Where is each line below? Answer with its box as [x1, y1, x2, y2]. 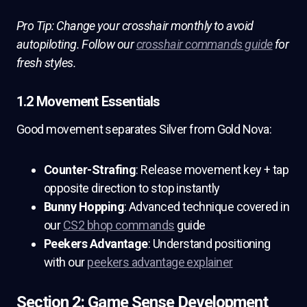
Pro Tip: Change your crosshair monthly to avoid [16, 19, 254, 33]
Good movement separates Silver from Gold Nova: [16, 122, 272, 136]
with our [44, 255, 88, 269]
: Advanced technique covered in [123, 199, 290, 214]
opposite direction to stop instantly [44, 181, 220, 195]
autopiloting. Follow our [16, 37, 136, 51]
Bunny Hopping [44, 199, 124, 214]
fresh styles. [16, 56, 76, 70]
